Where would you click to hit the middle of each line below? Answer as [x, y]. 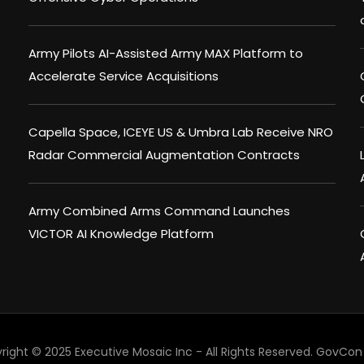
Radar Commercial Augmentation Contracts [164, 155]
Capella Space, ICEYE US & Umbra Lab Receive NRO [181, 132]
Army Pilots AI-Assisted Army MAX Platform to [166, 54]
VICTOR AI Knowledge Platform [121, 234]
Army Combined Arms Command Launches [159, 211]
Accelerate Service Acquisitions [123, 76]
